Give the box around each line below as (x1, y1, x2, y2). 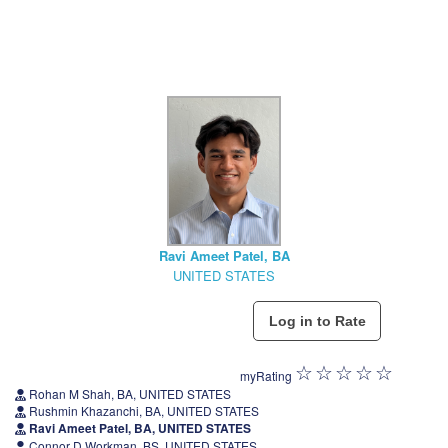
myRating (239, 367, 292, 385)
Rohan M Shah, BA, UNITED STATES (26, 385, 231, 403)
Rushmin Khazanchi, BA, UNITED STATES (26, 402, 259, 420)
